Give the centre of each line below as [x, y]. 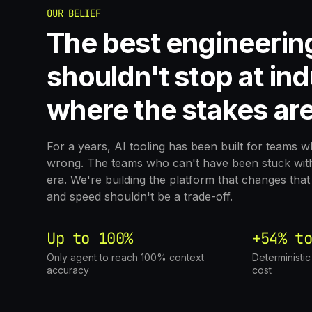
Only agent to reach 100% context [126, 257]
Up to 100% [90, 238]
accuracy [68, 270]
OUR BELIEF [74, 13]
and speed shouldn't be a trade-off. [140, 196]
